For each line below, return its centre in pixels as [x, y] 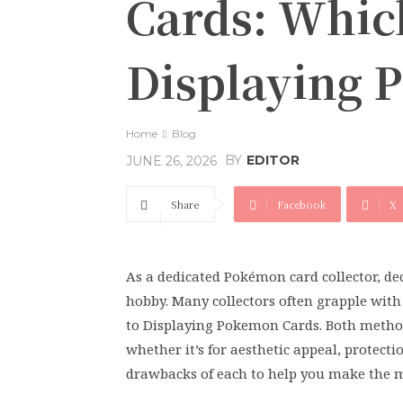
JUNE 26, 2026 [171, 161]
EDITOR [273, 161]
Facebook [301, 204]
